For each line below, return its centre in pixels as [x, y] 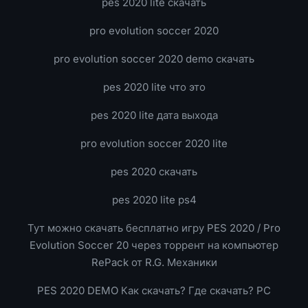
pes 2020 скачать [154, 172]
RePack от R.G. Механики [154, 262]
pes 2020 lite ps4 [154, 200]
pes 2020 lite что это [154, 87]
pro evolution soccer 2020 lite [154, 143]
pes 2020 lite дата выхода [154, 115]
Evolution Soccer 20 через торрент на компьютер [154, 245]
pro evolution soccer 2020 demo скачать [154, 59]
